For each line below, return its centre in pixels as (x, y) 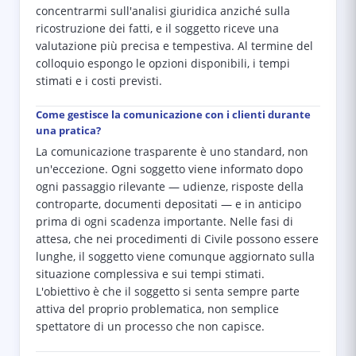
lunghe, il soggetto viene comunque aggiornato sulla (175, 257)
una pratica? (68, 130)
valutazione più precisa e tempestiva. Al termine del (174, 46)
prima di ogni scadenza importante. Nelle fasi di (164, 222)
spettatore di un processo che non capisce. (150, 327)
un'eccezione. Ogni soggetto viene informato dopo (169, 169)
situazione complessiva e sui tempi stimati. (150, 274)
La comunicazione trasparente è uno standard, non (172, 152)
